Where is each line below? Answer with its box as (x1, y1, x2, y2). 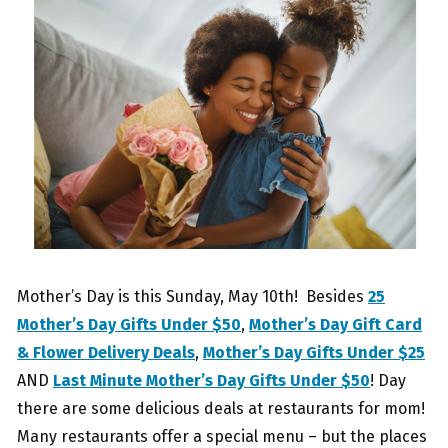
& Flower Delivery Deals (17, 343, 195, 363)
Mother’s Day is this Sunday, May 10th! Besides (17, 287, 368, 307)
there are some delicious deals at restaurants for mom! (17, 399, 425, 419)
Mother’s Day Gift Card (249, 315, 422, 335)
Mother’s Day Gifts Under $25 (203, 343, 425, 363)
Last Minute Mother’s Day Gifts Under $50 (53, 371, 370, 391)
